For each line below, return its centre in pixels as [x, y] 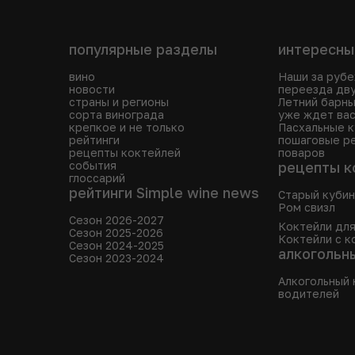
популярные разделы [143, 49]
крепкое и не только [127, 127]
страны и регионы [119, 102]
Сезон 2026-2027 [116, 220]
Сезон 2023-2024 [116, 258]
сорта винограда [116, 115]
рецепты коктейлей [125, 153]
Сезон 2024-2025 [116, 245]
